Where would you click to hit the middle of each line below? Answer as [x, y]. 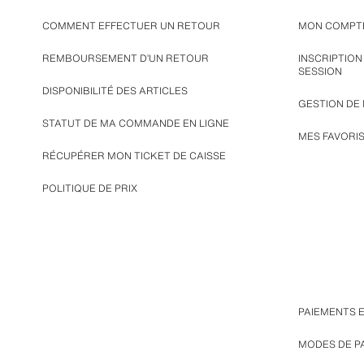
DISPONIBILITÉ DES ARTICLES [115, 91]
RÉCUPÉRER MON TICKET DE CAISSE [134, 156]
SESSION [320, 71]
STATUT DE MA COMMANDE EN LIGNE [136, 123]
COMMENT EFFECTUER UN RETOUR [131, 26]
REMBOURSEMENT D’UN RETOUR [126, 58]
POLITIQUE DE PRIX [90, 188]
